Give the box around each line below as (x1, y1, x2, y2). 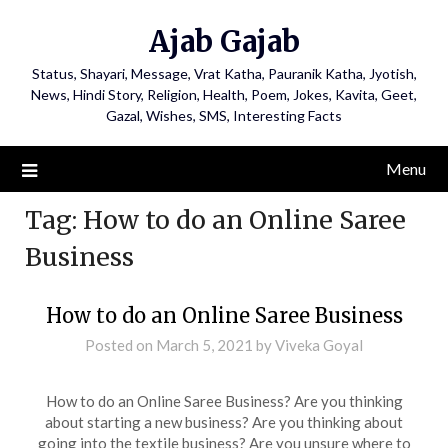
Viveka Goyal (275, 336, 363, 354)
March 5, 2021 (156, 336, 253, 354)
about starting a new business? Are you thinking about (45, 412, 403, 431)
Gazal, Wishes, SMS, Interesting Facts (106, 107, 342, 124)
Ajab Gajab (148, 23, 300, 60)
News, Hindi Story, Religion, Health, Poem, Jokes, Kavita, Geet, (31, 86, 417, 103)
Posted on (85, 336, 156, 354)
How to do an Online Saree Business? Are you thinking (45, 391, 403, 410)
